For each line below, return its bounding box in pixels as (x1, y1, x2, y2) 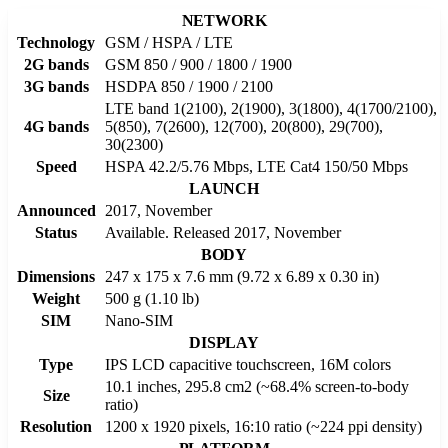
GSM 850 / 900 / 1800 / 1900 (105, 55, 292, 73)
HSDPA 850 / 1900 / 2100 (105, 77, 273, 95)
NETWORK (181, 11, 267, 29)
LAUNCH (188, 179, 260, 197)
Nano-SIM (105, 311, 173, 329)
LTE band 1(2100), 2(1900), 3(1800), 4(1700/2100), (105, 99, 437, 117)
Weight (32, 289, 80, 307)
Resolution (20, 417, 92, 435)
